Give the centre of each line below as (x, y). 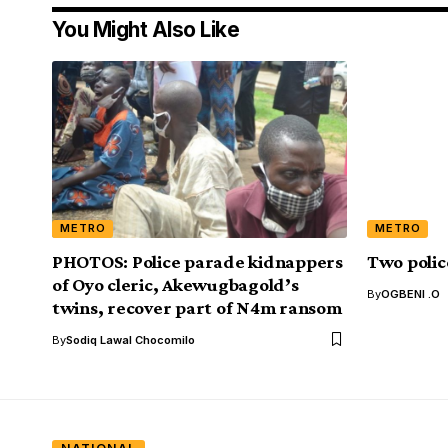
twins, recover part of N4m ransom (197, 307)
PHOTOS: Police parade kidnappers (197, 261)
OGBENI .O (410, 293)
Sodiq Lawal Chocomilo (130, 339)
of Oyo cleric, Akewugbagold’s (175, 284)
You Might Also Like (146, 29)
